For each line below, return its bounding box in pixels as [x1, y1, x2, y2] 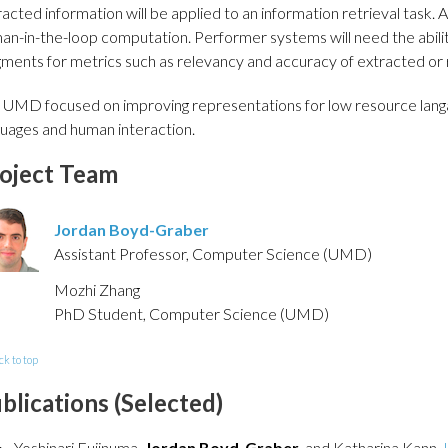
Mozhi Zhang [54, 280, 140, 299]
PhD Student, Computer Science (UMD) [54, 304, 329, 323]
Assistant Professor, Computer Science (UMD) [54, 244, 372, 263]
